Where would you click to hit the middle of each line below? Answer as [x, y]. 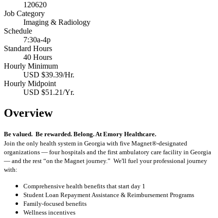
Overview [28, 113]
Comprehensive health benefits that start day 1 [84, 186]
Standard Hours [28, 48]
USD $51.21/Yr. [49, 92]
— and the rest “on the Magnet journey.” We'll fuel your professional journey [106, 161]
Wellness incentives [49, 212]
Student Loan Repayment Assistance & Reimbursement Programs [109, 195]
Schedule [18, 31]
